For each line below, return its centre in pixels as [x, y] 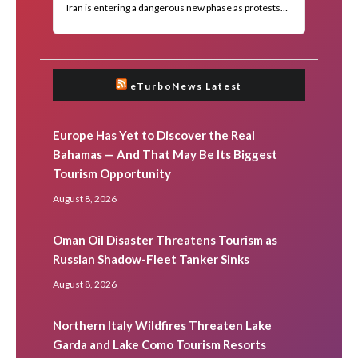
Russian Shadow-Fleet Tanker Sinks [151, 259]
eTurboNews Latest [186, 86]
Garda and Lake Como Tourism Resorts [159, 344]
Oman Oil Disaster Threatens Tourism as [165, 239]
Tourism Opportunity [112, 173]
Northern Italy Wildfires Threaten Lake [162, 325]
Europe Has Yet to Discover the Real [154, 135]
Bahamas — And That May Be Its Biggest [165, 154]
